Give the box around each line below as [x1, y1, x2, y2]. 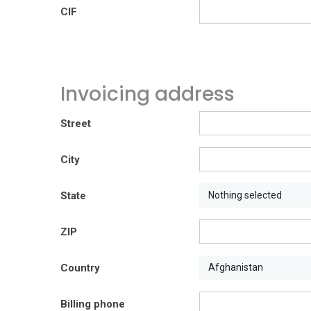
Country [60, 261, 100, 274]
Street [60, 117, 91, 130]
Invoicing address [60, 80, 235, 108]
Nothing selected [208, 189, 282, 201]
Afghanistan [208, 261, 263, 273]
